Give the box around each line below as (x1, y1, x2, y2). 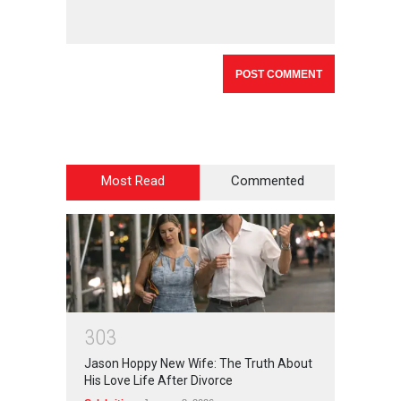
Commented (231, 172, 304, 189)
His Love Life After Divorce (84, 373, 233, 388)
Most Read (101, 172, 165, 189)
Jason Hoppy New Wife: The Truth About (84, 356, 312, 371)
